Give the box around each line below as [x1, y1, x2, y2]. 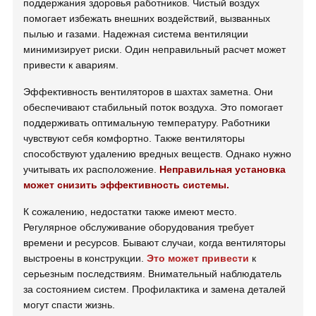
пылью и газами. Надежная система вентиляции [23, 28, 249, 39]
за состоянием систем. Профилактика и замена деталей [23, 283, 286, 295]
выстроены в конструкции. [23, 252, 147, 264]
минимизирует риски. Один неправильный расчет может [23, 43, 286, 55]
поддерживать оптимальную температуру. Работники [23, 116, 271, 128]
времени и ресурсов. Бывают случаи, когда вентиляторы [23, 236, 286, 248]
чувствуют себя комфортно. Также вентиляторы [23, 132, 245, 144]
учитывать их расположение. [23, 163, 160, 175]
